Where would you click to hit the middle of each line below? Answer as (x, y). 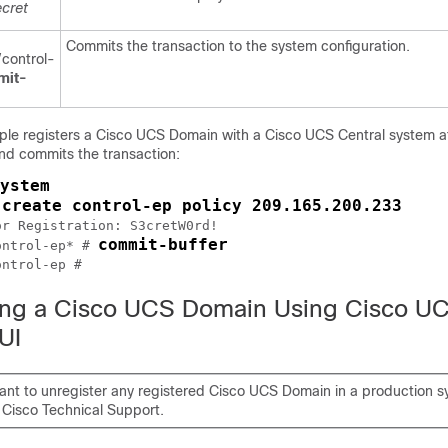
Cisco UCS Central (325, 135)
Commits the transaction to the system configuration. (238, 46)
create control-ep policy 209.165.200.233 (202, 205)
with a (241, 135)
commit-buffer (163, 244)
